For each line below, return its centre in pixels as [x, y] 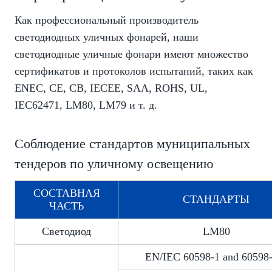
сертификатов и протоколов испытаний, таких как [134, 71]
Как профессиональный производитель [107, 20]
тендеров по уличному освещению [114, 164]
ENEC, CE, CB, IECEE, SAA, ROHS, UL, [111, 88]
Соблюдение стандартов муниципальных [132, 144]
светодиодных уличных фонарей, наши [107, 37]
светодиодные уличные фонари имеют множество [131, 54]
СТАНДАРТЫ [216, 199]
